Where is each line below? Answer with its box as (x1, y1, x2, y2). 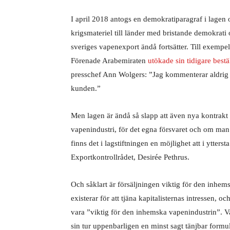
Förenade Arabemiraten (71, 56, 148, 65)
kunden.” (71, 84, 101, 92)
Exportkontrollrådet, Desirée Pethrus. (71, 153, 189, 161)
